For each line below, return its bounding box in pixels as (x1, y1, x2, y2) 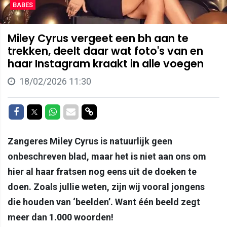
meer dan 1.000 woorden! (8, 211, 113, 222)
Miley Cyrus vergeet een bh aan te (8, 30, 188, 46)
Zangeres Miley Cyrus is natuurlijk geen (8, 135, 172, 146)
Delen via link (93, 105, 145, 117)
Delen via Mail (75, 105, 129, 117)
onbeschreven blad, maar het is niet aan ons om (8, 150, 206, 162)
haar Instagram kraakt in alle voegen (8, 56, 204, 71)
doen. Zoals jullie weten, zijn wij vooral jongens (8, 181, 205, 192)
